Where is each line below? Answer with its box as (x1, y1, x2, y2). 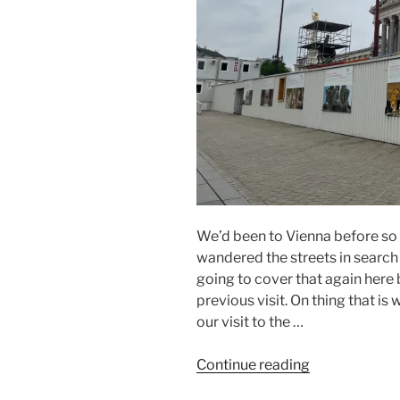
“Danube (309, 355, 366, 373)
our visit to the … (196, 313, 304, 331)
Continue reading (196, 356, 310, 374)
